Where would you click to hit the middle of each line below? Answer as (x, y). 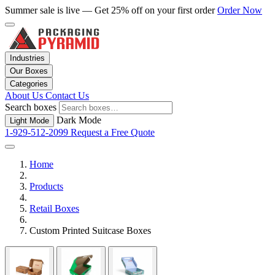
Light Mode (29, 121)
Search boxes (31, 107)
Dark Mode (79, 120)
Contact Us (67, 95)
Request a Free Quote (113, 132)
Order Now (240, 10)
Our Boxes (29, 71)
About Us (25, 95)
